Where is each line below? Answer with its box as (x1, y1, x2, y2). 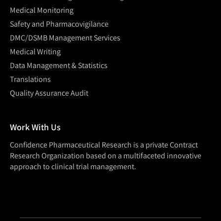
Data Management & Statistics (10, 60, 108, 71)
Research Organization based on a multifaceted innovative (10, 150, 201, 161)
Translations (10, 74, 51, 85)
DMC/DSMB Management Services (10, 33, 120, 43)
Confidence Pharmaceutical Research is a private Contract (10, 140, 198, 150)
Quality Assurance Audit (10, 88, 88, 99)
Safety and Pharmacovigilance (10, 19, 109, 30)
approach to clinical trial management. (10, 161, 136, 172)
